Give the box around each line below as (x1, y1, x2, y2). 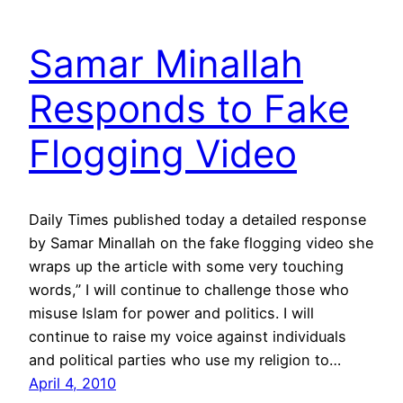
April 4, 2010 (29, 373, 116, 392)
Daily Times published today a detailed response (29, 210, 366, 228)
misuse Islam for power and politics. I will (29, 303, 314, 322)
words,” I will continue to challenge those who (29, 280, 349, 299)
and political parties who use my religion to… (29, 350, 341, 369)
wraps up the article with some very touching (29, 256, 344, 275)
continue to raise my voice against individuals (29, 327, 346, 345)
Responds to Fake (29, 85, 349, 132)
